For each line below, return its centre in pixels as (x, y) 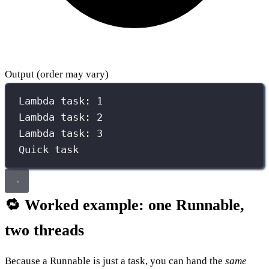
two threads (44, 230)
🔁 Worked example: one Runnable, (125, 205)
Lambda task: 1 (61, 101)
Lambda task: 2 (61, 117)
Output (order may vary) (57, 74)
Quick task (49, 150)
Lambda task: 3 (61, 134)
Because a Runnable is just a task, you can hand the (115, 261)
